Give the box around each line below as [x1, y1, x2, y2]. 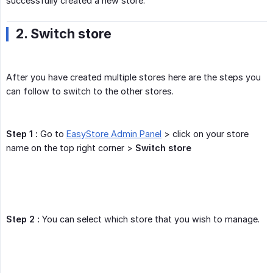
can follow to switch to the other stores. [6, 86, 174, 97]
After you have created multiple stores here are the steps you [6, 72, 261, 83]
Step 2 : [6, 214, 40, 225]
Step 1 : [6, 129, 38, 140]
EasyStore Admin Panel [66, 129, 161, 140]
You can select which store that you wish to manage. [40, 214, 260, 225]
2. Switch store [16, 26, 112, 42]
